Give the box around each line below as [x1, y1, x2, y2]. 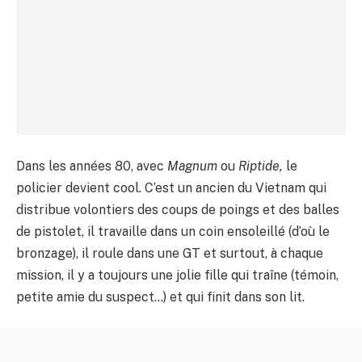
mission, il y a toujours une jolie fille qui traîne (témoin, [16, 267, 339, 283]
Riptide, [238, 158, 283, 174]
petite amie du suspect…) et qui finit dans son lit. [16, 288, 305, 305]
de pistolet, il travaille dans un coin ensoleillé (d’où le [16, 223, 330, 239]
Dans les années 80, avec [16, 158, 167, 174]
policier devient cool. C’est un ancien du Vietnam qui [16, 179, 326, 196]
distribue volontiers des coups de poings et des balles [16, 201, 339, 217]
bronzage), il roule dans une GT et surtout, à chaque [16, 245, 323, 261]
